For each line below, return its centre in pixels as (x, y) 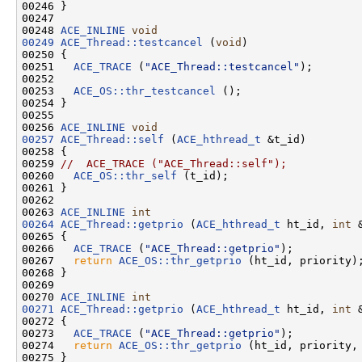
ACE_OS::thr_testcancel (145, 90)
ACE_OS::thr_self (125, 175)
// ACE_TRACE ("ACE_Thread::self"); (174, 163)
